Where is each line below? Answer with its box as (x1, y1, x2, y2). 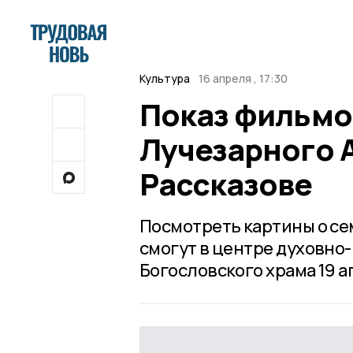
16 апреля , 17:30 (198, 71, 288, 86)
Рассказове (139, 163, 313, 204)
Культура (139, 71, 190, 86)
